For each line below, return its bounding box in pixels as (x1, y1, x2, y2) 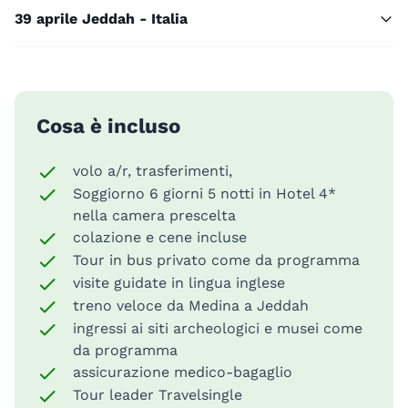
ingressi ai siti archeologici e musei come (73, 320, 362, 338)
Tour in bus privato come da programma (73, 251, 360, 270)
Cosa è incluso (36, 114, 180, 138)
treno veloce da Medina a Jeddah (73, 297, 309, 315)
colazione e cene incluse (73, 229, 247, 247)
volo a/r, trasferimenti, (73, 162, 232, 180)
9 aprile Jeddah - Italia (23, 10, 188, 28)
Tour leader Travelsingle (73, 386, 242, 404)
